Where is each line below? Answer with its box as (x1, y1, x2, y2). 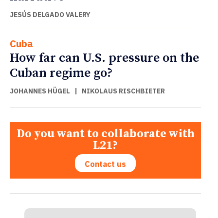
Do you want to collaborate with (16, 127, 195, 142)
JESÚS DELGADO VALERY (10, 10, 91, 19)
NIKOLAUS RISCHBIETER (82, 87, 165, 96)
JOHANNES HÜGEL (10, 87, 70, 96)
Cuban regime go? (10, 65, 112, 82)
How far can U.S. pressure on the (10, 50, 199, 67)
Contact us (85, 159, 126, 169)
